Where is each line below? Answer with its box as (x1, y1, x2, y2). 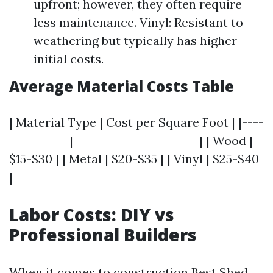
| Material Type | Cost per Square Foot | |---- (9, 115, 264, 130)
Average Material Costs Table (9, 76, 234, 96)
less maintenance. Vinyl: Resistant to (34, 15, 243, 30)
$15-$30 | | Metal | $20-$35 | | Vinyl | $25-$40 (9, 151, 259, 166)
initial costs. (34, 51, 104, 66)
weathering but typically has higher (34, 33, 237, 48)
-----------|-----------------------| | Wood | (9, 133, 253, 148)
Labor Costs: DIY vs (9, 203, 174, 226)
